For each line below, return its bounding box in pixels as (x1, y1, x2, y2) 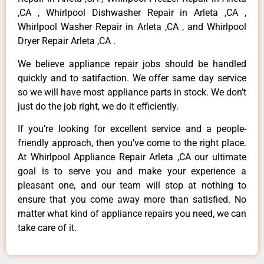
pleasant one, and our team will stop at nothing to (18, 179, 246, 191)
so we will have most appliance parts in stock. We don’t (18, 86, 246, 98)
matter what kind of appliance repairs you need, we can (18, 207, 246, 219)
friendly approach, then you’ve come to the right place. (18, 137, 246, 148)
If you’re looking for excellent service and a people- (18, 123, 246, 134)
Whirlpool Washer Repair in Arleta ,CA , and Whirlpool (18, 21, 246, 33)
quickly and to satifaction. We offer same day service (18, 72, 246, 84)
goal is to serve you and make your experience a (18, 165, 246, 177)
